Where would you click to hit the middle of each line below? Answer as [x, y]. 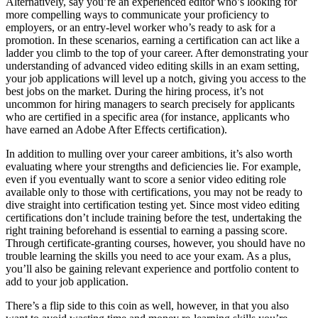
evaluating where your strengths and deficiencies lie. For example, [153, 167]
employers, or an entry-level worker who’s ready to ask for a [141, 28]
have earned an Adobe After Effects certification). [116, 130]
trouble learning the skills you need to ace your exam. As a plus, [148, 256]
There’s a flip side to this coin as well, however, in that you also [147, 306]
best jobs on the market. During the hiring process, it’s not [135, 92]
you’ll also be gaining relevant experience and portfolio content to [152, 269]
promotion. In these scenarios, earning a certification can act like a [153, 40]
